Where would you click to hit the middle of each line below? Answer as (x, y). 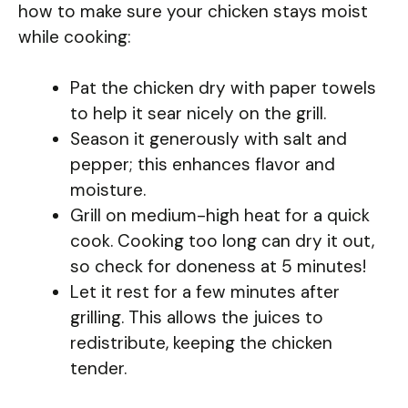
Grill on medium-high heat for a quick (220, 216)
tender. (98, 369)
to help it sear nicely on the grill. (198, 114)
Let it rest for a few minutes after (205, 292)
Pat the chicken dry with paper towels (223, 88)
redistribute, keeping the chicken (201, 343)
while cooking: (75, 36)
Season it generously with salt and (209, 139)
